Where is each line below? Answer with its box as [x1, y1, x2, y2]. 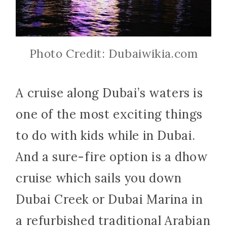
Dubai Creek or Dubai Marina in [16, 192, 203, 208]
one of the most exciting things [16, 106, 203, 123]
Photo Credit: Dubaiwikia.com [29, 46, 198, 61]
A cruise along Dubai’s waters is [16, 85, 203, 101]
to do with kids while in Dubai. [16, 128, 196, 144]
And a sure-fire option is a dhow [16, 149, 208, 165]
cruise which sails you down [16, 170, 182, 186]
